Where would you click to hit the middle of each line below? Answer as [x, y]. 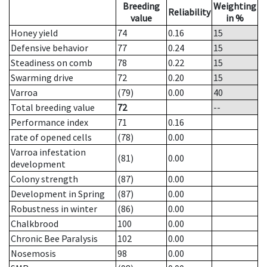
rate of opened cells [51, 137]
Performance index [49, 122]
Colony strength [44, 179]
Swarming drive [42, 78]
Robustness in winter [54, 209]
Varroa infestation [48, 152]
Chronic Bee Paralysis [54, 239]
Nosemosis [33, 254]
